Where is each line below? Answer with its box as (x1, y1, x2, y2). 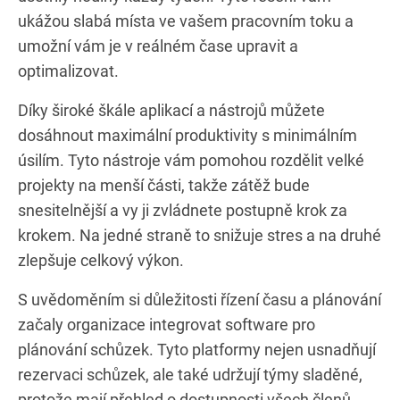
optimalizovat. (18, 61, 119, 80)
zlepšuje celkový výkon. (18, 250, 184, 270)
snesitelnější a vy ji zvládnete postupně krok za (18, 200, 347, 220)
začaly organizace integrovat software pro (18, 314, 315, 334)
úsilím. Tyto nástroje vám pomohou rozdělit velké (18, 150, 364, 170)
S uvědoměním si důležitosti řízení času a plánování (18, 289, 381, 309)
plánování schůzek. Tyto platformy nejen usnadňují (18, 339, 376, 359)
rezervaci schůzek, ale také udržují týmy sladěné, (18, 364, 362, 384)
